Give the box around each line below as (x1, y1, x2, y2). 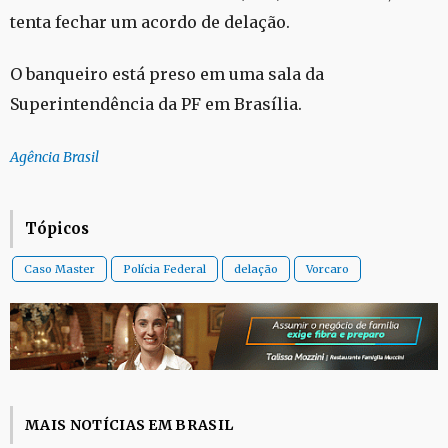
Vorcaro (306, 262, 349, 277)
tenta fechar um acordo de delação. (10, 11, 290, 32)
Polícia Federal (123, 262, 206, 277)
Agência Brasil (10, 147, 99, 166)
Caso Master (24, 262, 95, 277)
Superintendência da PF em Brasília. (10, 94, 302, 115)
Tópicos (25, 219, 89, 239)
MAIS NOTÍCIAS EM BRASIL (25, 416, 234, 434)
